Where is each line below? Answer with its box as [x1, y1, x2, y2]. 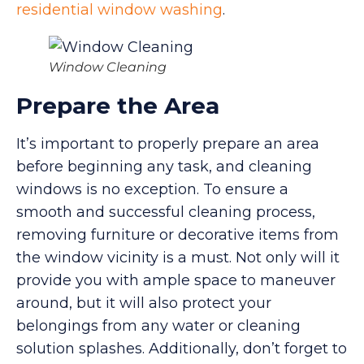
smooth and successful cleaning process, [16, 202, 315, 221]
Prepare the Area [16, 91, 219, 119]
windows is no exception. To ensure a [16, 180, 288, 198]
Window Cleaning [49, 58, 167, 75]
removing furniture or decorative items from [16, 225, 339, 244]
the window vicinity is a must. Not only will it [16, 248, 340, 266]
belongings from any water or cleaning [16, 316, 301, 335]
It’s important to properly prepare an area [16, 134, 319, 153]
